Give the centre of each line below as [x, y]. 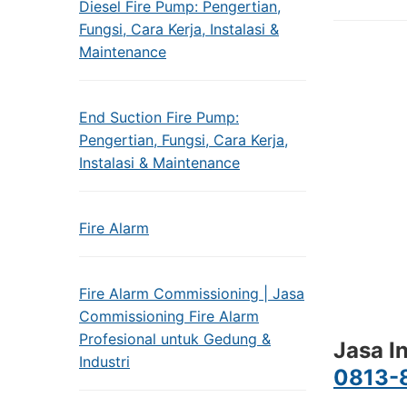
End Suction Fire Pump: [159, 117]
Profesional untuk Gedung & [175, 339]
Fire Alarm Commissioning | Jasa [192, 293]
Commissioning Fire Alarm [169, 316]
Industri [104, 362]
